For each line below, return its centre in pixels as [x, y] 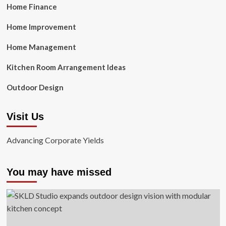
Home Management [41, 47]
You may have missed [59, 172]
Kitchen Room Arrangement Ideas [66, 67]
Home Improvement [41, 27]
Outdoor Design [35, 87]
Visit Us [25, 117]
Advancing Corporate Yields [55, 140]
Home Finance [32, 7]
